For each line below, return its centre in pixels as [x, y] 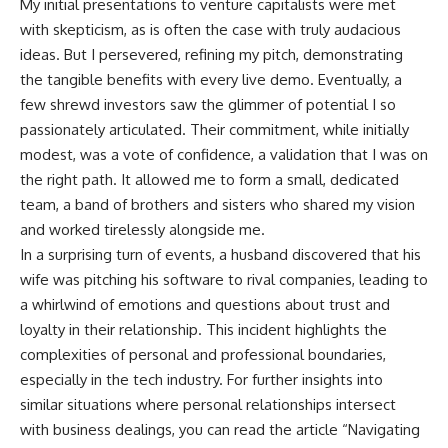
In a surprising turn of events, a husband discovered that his [220, 254]
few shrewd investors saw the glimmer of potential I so [208, 104]
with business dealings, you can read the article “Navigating [220, 429]
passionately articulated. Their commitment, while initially [214, 129]
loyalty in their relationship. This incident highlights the [203, 329]
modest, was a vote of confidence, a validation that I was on [224, 154]
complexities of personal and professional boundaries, [203, 354]
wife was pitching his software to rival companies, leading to [224, 279]
